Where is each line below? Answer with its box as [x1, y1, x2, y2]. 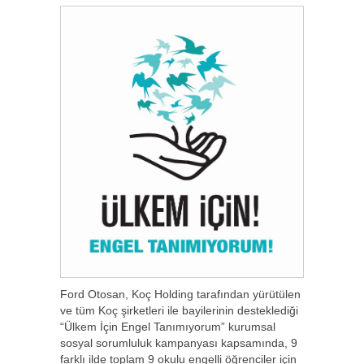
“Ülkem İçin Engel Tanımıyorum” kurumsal [60, 320, 275, 333]
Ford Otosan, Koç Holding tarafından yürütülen [60, 288, 301, 301]
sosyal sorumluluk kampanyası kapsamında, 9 [60, 336, 297, 349]
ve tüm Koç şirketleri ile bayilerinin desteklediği [60, 304, 298, 317]
